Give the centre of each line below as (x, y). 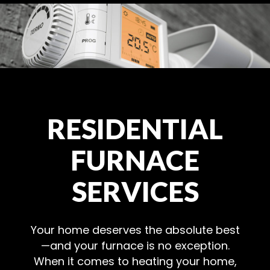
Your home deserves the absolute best (135, 230)
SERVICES (135, 192)
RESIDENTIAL (135, 129)
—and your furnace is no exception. (135, 246)
